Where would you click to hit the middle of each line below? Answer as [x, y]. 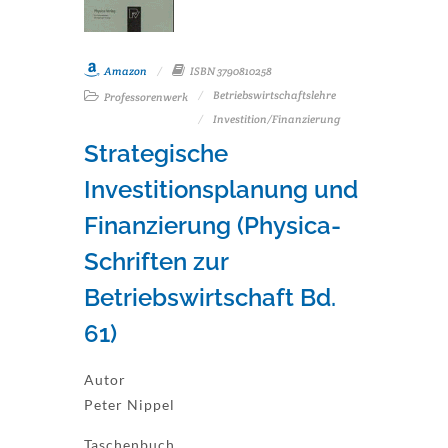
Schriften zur [156, 261]
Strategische [156, 153]
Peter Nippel [129, 404]
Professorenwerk [145, 97]
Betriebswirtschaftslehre [274, 95]
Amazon [124, 71]
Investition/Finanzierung [276, 119]
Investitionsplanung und [221, 189]
